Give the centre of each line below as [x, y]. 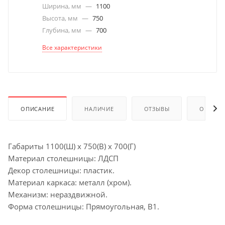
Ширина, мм [63, 6]
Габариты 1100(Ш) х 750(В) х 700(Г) [72, 146]
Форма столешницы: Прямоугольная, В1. [84, 206]
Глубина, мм [63, 30]
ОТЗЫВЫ [157, 108]
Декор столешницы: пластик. [61, 170]
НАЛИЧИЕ [99, 108]
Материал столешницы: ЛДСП [63, 158]
